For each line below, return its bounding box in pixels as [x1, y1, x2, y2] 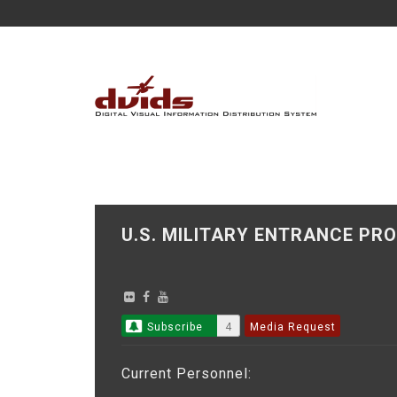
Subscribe [146, 321, 203, 333]
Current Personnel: [121, 365, 252, 382]
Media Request [250, 321, 336, 333]
